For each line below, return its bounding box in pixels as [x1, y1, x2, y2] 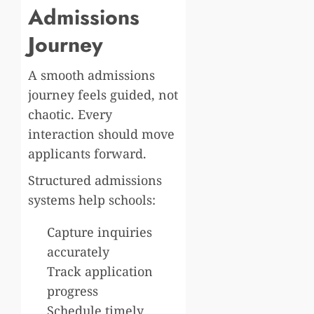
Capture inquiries [47, 223, 152, 240]
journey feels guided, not [28, 86, 178, 103]
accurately [47, 243, 109, 260]
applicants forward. [28, 144, 146, 162]
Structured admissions [28, 171, 162, 189]
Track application [47, 262, 153, 280]
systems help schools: [28, 191, 156, 208]
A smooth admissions [28, 66, 155, 83]
